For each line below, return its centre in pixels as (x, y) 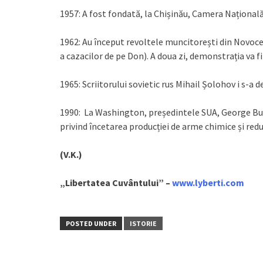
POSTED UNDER (91, 223)
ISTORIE (143, 223)
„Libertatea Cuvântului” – (116, 183)
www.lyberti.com (208, 183)
